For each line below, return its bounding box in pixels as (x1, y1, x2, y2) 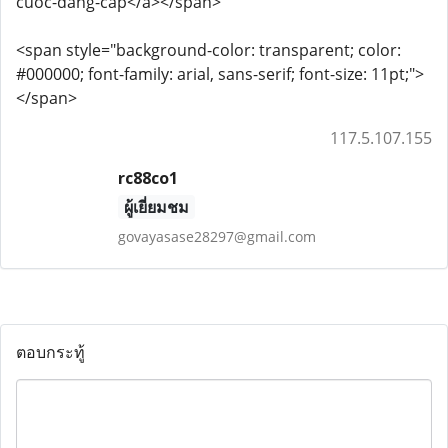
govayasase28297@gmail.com (117, 227, 316, 246)
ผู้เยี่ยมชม (123, 196, 189, 218)
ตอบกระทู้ (16, 341, 85, 363)
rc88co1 (117, 167, 178, 189)
